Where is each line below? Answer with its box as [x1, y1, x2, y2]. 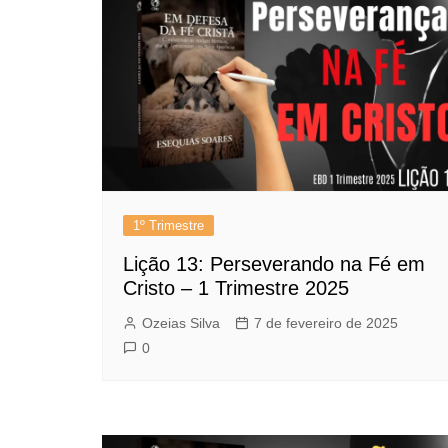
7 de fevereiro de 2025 [254, 314, 398, 331]
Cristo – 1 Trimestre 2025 [123, 276, 349, 299]
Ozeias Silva [142, 314, 220, 331]
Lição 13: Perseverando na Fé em [123, 252, 425, 275]
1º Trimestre [133, 217, 204, 233]
